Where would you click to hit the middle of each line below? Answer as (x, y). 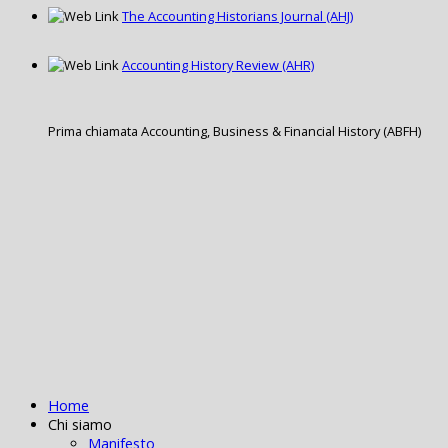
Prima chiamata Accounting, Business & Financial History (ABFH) (234, 131)
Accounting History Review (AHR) (218, 64)
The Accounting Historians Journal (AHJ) (237, 15)
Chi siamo (80, 425)
